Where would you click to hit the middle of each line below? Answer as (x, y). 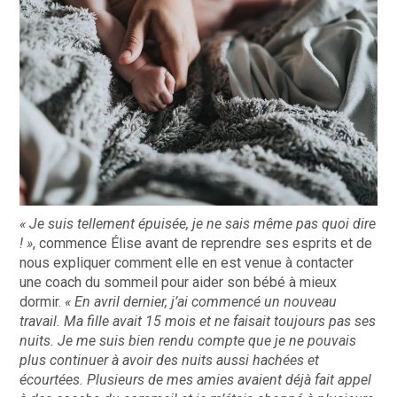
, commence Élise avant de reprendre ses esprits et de (203, 244)
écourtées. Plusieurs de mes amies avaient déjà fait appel (196, 380)
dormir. (43, 302)
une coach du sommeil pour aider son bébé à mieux (179, 283)
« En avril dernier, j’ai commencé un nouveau (201, 302)
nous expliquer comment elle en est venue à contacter (187, 263)
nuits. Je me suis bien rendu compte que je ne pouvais (188, 341)
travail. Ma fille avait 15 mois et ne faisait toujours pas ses (198, 322)
